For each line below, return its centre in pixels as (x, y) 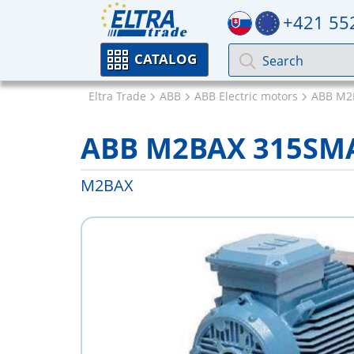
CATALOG (166, 59)
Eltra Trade (117, 96)
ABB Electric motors (246, 96)
